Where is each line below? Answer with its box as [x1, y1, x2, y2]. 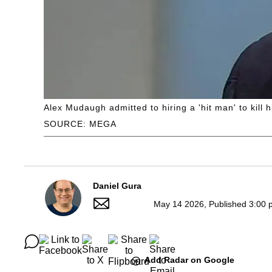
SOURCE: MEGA [44, 119, 117, 129]
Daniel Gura [93, 181, 141, 191]
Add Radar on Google [144, 255, 234, 265]
